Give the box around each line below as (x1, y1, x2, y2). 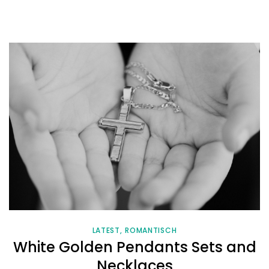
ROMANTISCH (125, 225, 177, 236)
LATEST (92, 225, 120, 236)
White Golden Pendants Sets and (13, 237, 256, 258)
